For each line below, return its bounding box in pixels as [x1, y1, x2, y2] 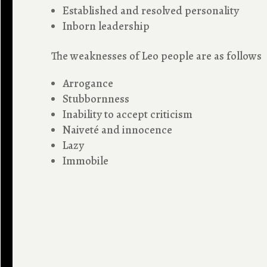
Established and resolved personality [63, 2, 240, 18]
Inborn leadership [63, 18, 150, 34]
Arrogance [63, 75, 114, 91]
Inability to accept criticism [63, 106, 193, 122]
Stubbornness [63, 91, 130, 107]
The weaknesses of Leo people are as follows [51, 48, 262, 64]
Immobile [63, 153, 109, 169]
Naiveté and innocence [63, 122, 173, 138]
